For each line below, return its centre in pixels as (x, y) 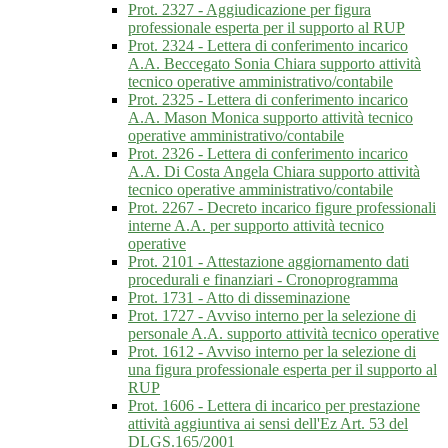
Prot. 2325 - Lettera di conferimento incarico (268, 100)
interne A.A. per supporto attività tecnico (256, 226)
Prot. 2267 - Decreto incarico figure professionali (282, 208)
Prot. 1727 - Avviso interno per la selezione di (272, 316)
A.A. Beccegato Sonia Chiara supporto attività (274, 64)
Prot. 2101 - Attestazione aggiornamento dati (268, 262)
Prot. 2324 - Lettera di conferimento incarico (268, 46)
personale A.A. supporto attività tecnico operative (283, 334)
